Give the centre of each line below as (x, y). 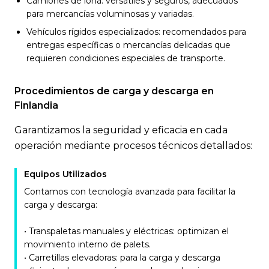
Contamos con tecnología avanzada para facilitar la (130, 192)
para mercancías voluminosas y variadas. (110, 14)
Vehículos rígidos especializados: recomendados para (136, 32)
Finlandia (36, 105)
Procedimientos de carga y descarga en (114, 91)
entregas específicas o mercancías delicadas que (128, 45)
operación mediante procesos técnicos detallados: (133, 146)
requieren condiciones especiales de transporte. (126, 58)
